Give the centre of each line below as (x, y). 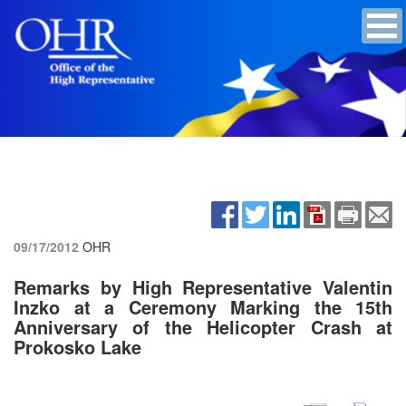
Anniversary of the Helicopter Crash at (203, 326)
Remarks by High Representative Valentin (203, 286)
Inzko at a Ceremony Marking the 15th (203, 306)
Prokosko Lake (77, 346)
